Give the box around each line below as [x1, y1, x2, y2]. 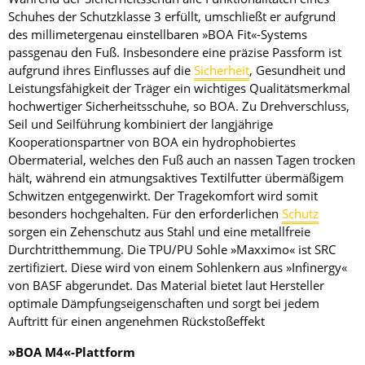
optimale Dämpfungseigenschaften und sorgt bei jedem [8, 295, 319, 312]
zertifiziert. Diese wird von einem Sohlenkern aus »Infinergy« [8, 259, 347, 276]
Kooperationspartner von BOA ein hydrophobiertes [8, 134, 296, 151]
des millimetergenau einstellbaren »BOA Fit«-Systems [8, 26, 307, 43]
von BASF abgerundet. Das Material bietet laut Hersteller [8, 277, 324, 294]
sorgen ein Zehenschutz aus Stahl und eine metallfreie [8, 223, 310, 240]
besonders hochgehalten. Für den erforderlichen [8, 205, 282, 222]
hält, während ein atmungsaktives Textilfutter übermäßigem [8, 169, 344, 187]
